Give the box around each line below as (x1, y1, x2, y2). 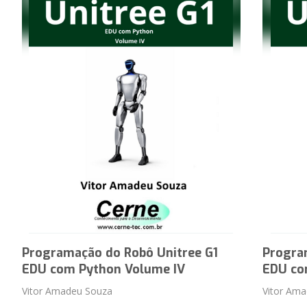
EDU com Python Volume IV (21, 261, 185, 278)
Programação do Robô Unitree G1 (21, 245, 218, 261)
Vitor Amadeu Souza (21, 284, 112, 297)
